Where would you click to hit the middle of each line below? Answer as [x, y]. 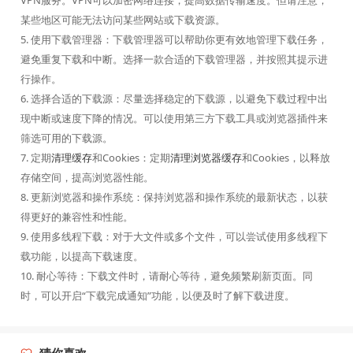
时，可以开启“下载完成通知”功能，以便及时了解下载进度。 [157, 296]
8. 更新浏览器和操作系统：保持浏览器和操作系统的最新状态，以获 [174, 197]
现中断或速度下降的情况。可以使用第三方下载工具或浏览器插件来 [174, 119]
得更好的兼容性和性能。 [76, 217]
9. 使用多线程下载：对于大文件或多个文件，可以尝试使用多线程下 [174, 237]
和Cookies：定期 [131, 158]
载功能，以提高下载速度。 [82, 256]
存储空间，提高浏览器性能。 [87, 178]
